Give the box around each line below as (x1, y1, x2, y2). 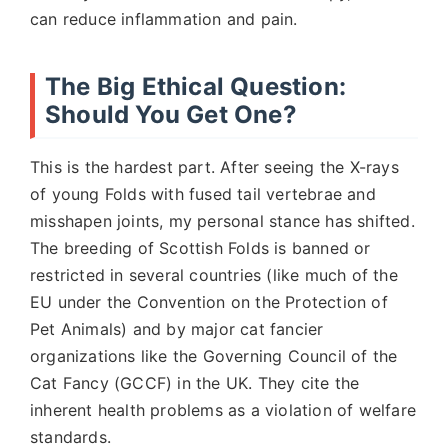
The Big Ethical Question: (45, 72, 346, 101)
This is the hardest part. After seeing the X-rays (30, 157, 399, 177)
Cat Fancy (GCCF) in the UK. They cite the (30, 373, 360, 393)
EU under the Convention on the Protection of (30, 292, 388, 312)
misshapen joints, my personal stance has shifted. (30, 211, 415, 231)
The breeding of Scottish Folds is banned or (30, 238, 371, 258)
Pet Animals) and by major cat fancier (30, 319, 324, 339)
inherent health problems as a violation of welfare (30, 400, 417, 420)
